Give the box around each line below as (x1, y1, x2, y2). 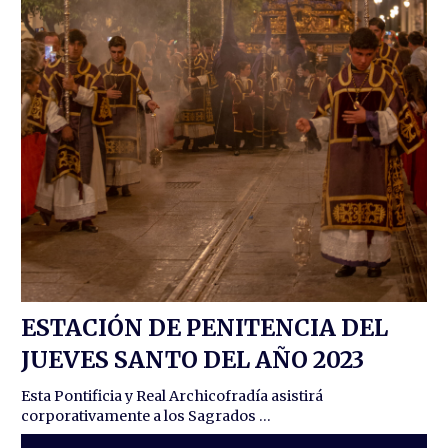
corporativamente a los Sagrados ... (21, 406, 272, 425)
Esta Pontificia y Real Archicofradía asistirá (21, 386, 324, 405)
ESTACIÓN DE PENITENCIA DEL (21, 312, 389, 342)
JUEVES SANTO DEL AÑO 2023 (21, 344, 365, 374)
